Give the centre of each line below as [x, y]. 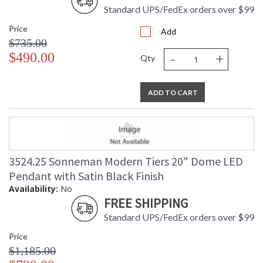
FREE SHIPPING [146, 203]
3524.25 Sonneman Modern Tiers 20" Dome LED [126, 161]
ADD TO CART [173, 93]
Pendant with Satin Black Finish [86, 176]
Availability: [33, 189]
